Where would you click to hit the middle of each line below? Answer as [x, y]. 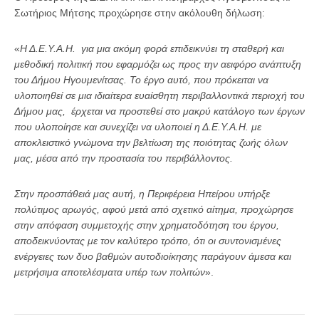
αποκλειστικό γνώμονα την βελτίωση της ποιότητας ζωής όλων [151, 142]
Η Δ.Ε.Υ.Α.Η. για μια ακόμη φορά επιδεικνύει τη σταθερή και [152, 48]
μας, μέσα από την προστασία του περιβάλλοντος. [125, 158]
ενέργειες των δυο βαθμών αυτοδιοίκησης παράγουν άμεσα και [153, 256]
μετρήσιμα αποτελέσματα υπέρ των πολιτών [110, 272]
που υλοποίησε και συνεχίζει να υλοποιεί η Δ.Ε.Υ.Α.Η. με [138, 127]
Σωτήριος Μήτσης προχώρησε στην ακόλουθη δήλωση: [140, 13]
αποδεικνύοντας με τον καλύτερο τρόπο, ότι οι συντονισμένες [148, 241]
